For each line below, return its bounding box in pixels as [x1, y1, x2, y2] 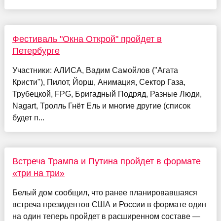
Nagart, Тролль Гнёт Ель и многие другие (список [12, 101, 190, 110]
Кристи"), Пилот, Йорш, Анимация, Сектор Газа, [12, 77, 185, 86]
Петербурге [12, 45, 60, 56]
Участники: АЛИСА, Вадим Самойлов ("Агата [12, 66, 178, 74]
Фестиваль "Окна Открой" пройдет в [12, 34, 162, 44]
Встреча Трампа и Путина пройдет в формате [12, 156, 201, 166]
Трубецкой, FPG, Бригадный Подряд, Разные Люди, [12, 89, 202, 98]
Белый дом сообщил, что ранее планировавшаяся [12, 188, 197, 197]
